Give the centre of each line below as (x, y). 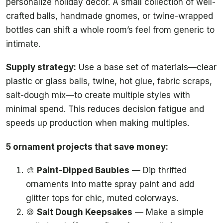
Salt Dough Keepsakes (85, 212)
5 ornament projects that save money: (87, 147)
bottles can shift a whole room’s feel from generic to (110, 30)
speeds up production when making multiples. (98, 123)
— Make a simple (168, 212)
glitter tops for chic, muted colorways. (102, 198)
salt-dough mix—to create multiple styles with (98, 95)
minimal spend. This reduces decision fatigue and (105, 109)
